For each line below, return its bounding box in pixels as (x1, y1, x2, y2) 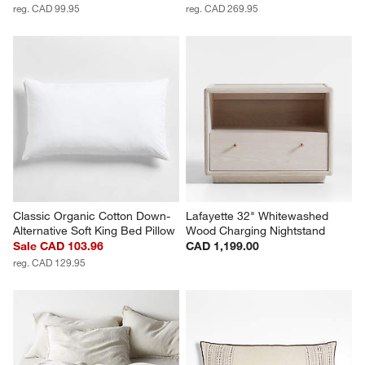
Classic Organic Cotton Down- (13, 208, 171, 223)
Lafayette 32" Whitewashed (186, 208, 332, 223)
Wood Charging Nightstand (186, 222, 325, 238)
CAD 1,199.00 (186, 238, 259, 253)
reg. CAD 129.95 (13, 255, 86, 269)
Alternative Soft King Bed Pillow (13, 222, 176, 238)
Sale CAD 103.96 (13, 238, 104, 253)
